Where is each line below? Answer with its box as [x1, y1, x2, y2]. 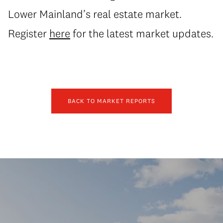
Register [8, 26, 49, 40]
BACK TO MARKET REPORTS [68, 97, 155, 105]
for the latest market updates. [70, 26, 214, 40]
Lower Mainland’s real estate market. [8, 6, 182, 21]
